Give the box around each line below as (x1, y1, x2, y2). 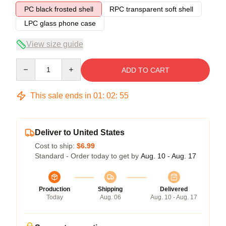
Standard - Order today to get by (35, 151, 141, 160)
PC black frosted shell (24, 5, 93, 13)
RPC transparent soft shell (109, 5, 193, 13)
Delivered (160, 185, 188, 193)
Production (39, 185, 70, 193)
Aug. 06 (99, 193, 121, 201)
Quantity (16, 59, 42, 67)
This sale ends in (28, 91, 93, 100)
